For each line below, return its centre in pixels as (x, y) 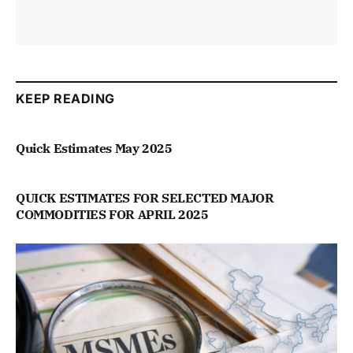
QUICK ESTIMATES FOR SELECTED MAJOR (145, 198)
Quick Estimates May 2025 (94, 149)
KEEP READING (65, 99)
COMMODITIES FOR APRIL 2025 (112, 215)
